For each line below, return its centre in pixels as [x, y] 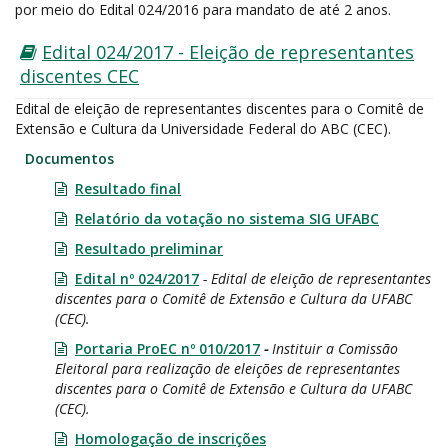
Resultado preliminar [149, 248]
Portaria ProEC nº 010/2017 [167, 348]
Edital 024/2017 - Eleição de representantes [228, 52]
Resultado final [128, 188]
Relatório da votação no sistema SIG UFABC [227, 218]
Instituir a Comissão [335, 348]
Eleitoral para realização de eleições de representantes [227, 368]
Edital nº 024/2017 [137, 278]
